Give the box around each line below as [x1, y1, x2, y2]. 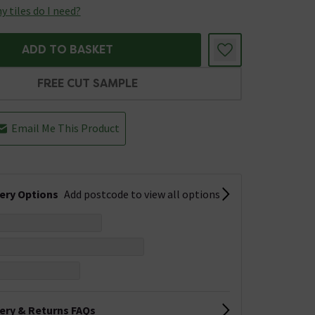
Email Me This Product [11, 120, 120, 135]
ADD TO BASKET [21, 42, 113, 57]
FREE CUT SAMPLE [37, 76, 139, 91]
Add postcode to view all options [63, 187, 220, 201]
